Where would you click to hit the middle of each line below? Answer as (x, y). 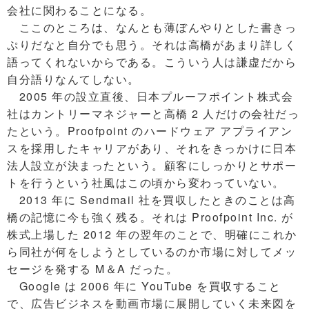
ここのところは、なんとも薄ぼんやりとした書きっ (152, 28)
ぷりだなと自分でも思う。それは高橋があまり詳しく (152, 45)
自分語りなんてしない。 (73, 79)
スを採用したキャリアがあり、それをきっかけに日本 (152, 148)
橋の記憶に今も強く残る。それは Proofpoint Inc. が (150, 217)
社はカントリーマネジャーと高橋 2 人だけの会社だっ (153, 114)
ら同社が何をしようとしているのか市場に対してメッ (152, 252)
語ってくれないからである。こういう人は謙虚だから (152, 62)
